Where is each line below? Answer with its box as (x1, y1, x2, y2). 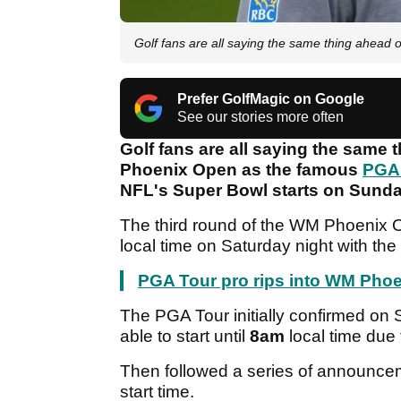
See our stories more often (177, 109, 344, 125)
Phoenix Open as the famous (120, 160, 363, 180)
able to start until (120, 327, 250, 346)
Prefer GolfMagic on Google (177, 91, 364, 107)
